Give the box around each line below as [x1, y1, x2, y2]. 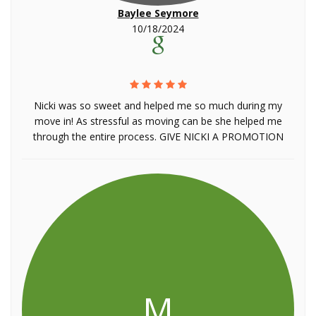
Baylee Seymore [117, 6, 199, 20]
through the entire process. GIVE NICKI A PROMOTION [32, 130, 284, 143]
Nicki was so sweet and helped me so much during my [34, 99, 282, 112]
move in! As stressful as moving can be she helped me [34, 114, 282, 128]
